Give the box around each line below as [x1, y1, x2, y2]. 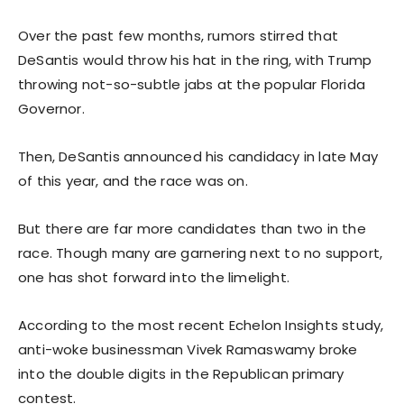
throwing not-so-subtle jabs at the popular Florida [18, 74, 366, 94]
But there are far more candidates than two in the [18, 218, 366, 238]
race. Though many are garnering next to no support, [18, 243, 383, 262]
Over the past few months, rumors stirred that [18, 25, 339, 45]
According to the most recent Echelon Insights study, [18, 315, 384, 335]
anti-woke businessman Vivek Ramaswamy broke [18, 339, 358, 359]
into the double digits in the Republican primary [18, 363, 344, 383]
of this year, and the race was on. [18, 170, 248, 190]
